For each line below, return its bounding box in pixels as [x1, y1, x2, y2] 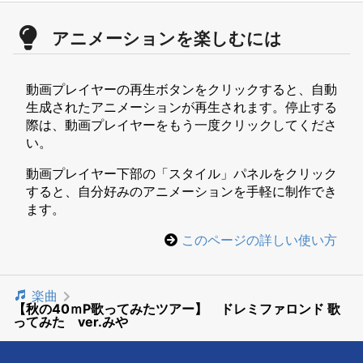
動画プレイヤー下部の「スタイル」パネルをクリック [26, 165, 337, 182]
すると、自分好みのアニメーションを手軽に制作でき [26, 183, 337, 200]
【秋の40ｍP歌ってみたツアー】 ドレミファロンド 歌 [13, 301, 340, 318]
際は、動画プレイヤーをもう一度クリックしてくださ [26, 117, 337, 134]
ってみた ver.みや [13, 314, 128, 331]
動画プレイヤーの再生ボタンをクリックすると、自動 [26, 81, 337, 98]
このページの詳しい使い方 [181, 232, 337, 249]
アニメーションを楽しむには [52, 26, 282, 50]
